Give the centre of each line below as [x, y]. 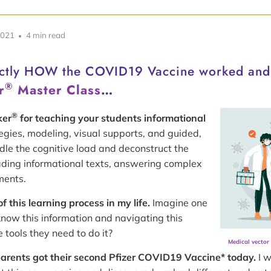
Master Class [57, 90]
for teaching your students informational [112, 118]
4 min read [46, 35]
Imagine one [180, 202]
